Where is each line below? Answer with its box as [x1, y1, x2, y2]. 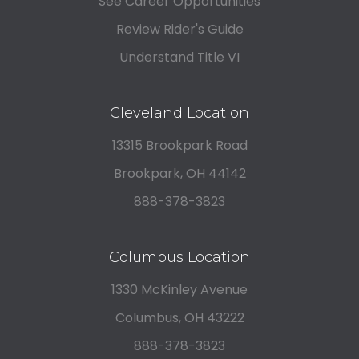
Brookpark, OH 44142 [113, 164, 246, 184]
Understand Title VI [119, 48, 240, 67]
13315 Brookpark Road [111, 136, 248, 155]
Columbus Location [109, 248, 250, 267]
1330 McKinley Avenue [111, 280, 248, 300]
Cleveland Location [110, 104, 249, 123]
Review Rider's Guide [115, 20, 244, 39]
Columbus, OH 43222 [115, 309, 244, 328]
